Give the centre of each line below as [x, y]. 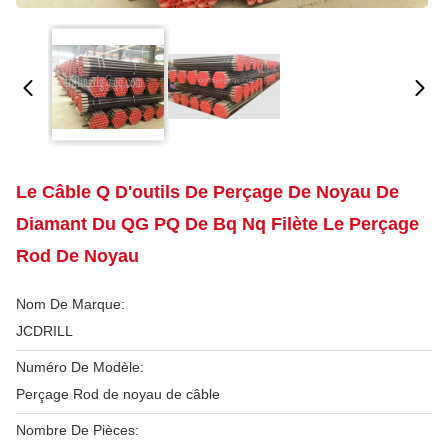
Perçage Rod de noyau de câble [118, 394]
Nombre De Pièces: [77, 430]
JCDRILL [44, 331]
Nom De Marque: [70, 304]
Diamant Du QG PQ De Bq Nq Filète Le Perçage [217, 224]
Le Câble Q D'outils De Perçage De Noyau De [207, 192]
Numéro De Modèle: [80, 367]
